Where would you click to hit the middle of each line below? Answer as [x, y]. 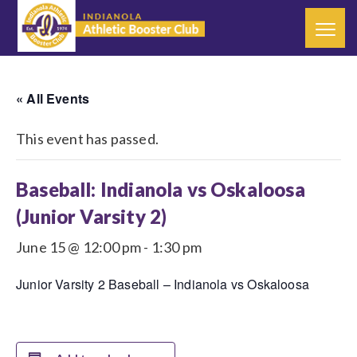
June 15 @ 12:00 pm [79, 247]
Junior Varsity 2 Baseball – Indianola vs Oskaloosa [163, 284]
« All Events [53, 98]
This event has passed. [87, 139]
